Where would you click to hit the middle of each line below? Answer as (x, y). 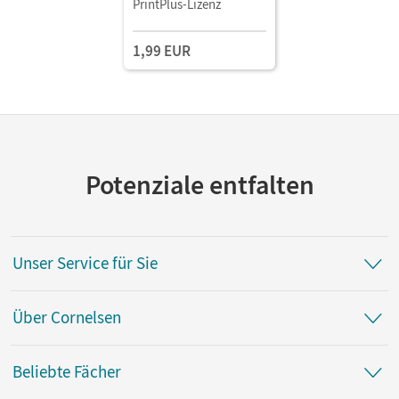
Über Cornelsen (67, 318)
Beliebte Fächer (67, 372)
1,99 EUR (162, 50)
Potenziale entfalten (199, 184)
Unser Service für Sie (85, 263)
